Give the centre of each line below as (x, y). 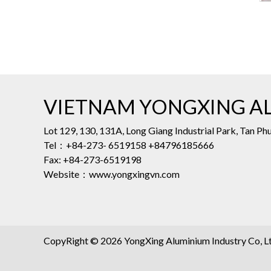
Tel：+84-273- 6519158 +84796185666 (129, 145)
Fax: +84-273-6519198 (93, 159)
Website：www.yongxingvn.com (112, 174)
